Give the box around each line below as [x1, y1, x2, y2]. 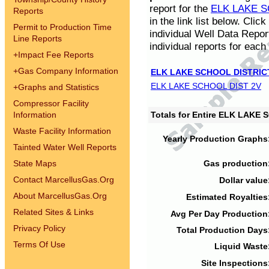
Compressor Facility [13, 98, 89, 108]
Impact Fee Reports [18, 50, 94, 59]
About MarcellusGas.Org [13, 191, 107, 201]
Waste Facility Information [13, 126, 111, 136]
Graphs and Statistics [18, 82, 99, 92]
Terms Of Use [13, 240, 65, 249]
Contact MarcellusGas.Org [13, 175, 114, 184]
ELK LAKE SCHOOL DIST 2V [151, 81, 261, 91]
